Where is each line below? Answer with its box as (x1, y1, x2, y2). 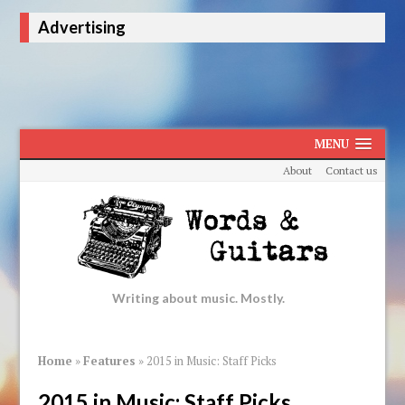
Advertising (38, 17, 127, 37)
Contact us (325, 163, 379, 177)
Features (83, 352, 137, 369)
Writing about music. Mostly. (111, 289, 285, 306)
